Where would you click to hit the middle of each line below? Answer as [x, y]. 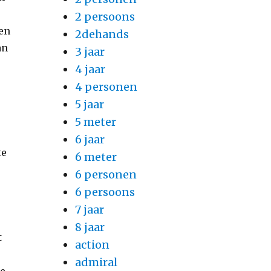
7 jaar [89, 210]
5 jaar [89, 105]
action [92, 245]
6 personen [106, 175]
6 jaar [90, 140]
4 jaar [90, 70]
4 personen [106, 87]
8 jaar [90, 227]
